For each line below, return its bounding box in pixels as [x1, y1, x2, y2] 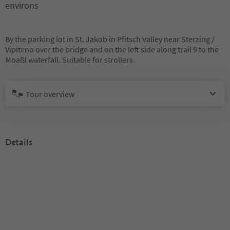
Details [5, 137, 32, 148]
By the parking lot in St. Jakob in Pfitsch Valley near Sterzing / [5, 34, 215, 44]
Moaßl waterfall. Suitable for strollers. [5, 54, 135, 65]
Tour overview [26, 88, 74, 99]
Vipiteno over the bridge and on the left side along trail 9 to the [5, 44, 219, 54]
